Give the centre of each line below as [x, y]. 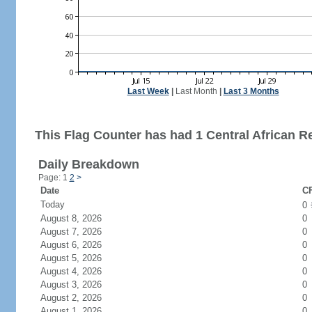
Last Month [196, 91]
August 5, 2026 [79, 258]
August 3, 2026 [79, 284]
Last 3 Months [251, 91]
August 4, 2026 [79, 271]
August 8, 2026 [79, 218]
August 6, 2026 [79, 245]
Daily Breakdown [88, 164]
